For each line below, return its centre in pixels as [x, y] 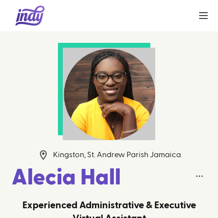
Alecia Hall [66, 178]
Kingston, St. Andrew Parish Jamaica [117, 155]
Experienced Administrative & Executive [109, 205]
